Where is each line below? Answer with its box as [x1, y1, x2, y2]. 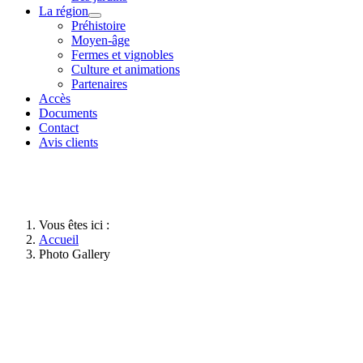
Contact [39, 121, 79, 135]
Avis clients [39, 135, 98, 150]
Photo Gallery [39, 247, 110, 262]
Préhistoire [71, 19, 126, 33]
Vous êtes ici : [39, 218, 116, 233]
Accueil [39, 233, 79, 247]
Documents [39, 106, 97, 121]
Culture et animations [71, 62, 180, 77]
